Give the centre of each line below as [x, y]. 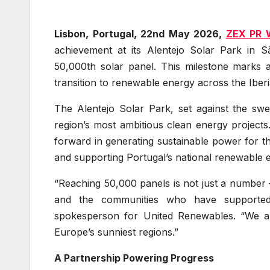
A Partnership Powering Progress [134, 258]
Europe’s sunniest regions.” [116, 232]
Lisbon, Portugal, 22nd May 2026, [140, 33]
